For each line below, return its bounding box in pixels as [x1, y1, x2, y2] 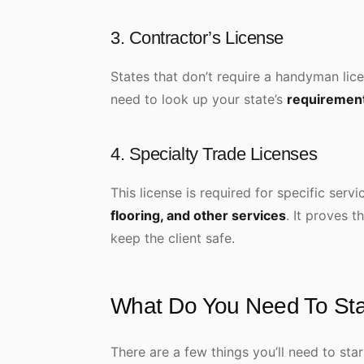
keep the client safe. [110, 230, 235, 246]
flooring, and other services [110, 207, 286, 223]
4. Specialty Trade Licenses [110, 144, 318, 164]
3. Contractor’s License [110, 28, 284, 48]
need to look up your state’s [110, 91, 287, 107]
